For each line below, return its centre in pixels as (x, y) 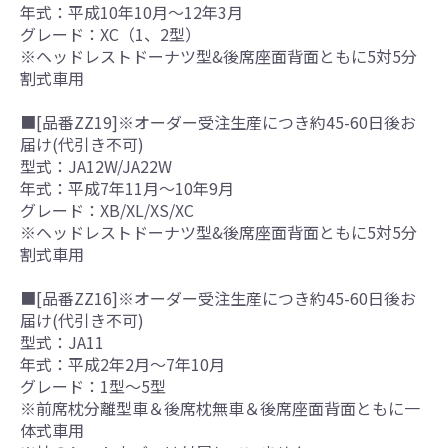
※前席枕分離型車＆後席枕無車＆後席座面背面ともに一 (220, 407)
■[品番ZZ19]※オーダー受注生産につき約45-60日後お (218, 121)
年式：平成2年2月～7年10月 (122, 363)
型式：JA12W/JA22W (96, 165)
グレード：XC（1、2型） (110, 33)
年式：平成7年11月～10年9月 (127, 187)
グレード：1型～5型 (93, 385)
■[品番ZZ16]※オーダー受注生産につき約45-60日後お (218, 297)
